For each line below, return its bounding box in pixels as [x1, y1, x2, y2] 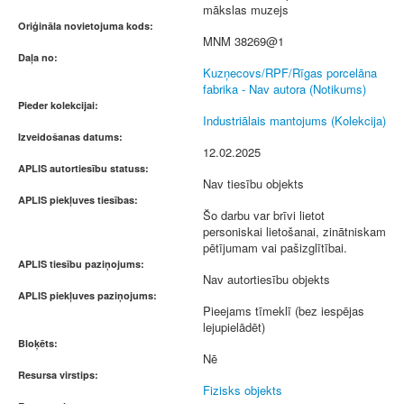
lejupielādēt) [203, 318, 265, 335]
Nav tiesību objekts [203, 175, 304, 192]
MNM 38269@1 [203, 32, 284, 50]
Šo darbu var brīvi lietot [203, 207, 325, 224]
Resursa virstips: [18, 368, 98, 381]
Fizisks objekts [203, 381, 282, 399]
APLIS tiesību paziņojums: [18, 257, 144, 271]
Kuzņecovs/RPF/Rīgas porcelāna [203, 64, 377, 81]
